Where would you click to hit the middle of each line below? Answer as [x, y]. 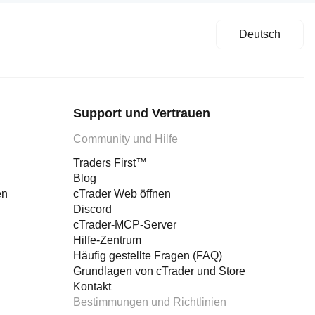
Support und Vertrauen [142, 113]
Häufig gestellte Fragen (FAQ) [148, 256]
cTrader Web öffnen [122, 194]
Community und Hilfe [126, 139]
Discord [92, 209]
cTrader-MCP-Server [125, 225]
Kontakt [92, 287]
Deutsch [260, 34]
